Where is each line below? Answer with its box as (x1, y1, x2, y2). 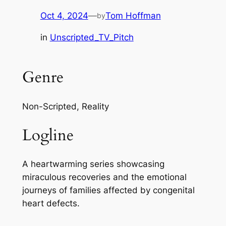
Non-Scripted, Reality (22, 101, 109, 111)
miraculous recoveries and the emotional (22, 172, 187, 183)
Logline (22, 124, 74, 146)
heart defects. (22, 198, 80, 209)
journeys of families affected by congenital (22, 185, 195, 196)
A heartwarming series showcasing (22, 159, 164, 169)
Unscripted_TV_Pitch (49, 32, 134, 43)
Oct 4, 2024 (40, 11, 88, 21)
